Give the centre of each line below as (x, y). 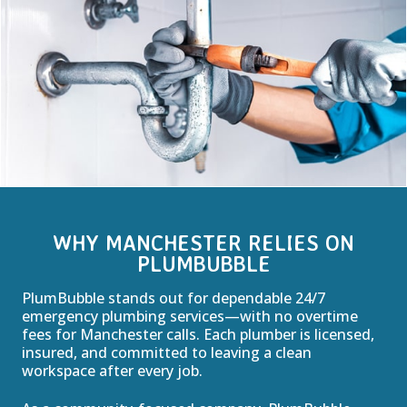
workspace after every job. (112, 371)
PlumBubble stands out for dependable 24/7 (174, 298)
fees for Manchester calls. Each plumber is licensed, (198, 335)
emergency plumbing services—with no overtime (190, 317)
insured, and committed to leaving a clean (167, 353)
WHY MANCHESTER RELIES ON (203, 243)
